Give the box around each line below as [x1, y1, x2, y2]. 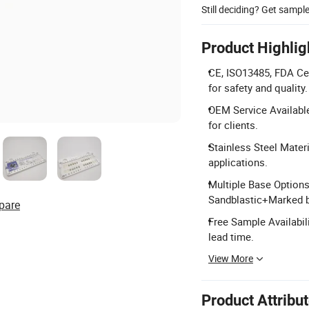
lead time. [208, 229, 254, 243]
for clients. [208, 117, 258, 132]
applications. [208, 154, 268, 169]
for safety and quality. [208, 80, 308, 94]
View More [208, 251, 253, 265]
